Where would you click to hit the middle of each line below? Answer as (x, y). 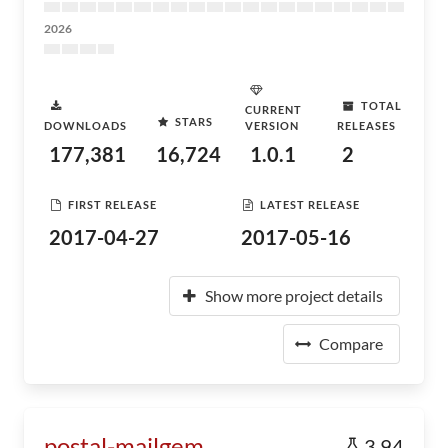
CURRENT (273, 109)
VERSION (272, 125)
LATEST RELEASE (310, 204)
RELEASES (366, 125)
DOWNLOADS (85, 125)
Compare (351, 343)
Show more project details (294, 295)
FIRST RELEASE (112, 204)
